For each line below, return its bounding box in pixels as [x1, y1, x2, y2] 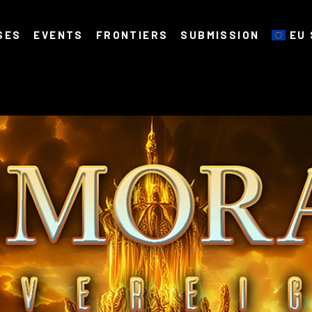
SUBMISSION [180, 28, 260, 41]
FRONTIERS [95, 28, 169, 41]
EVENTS [33, 28, 84, 41]
